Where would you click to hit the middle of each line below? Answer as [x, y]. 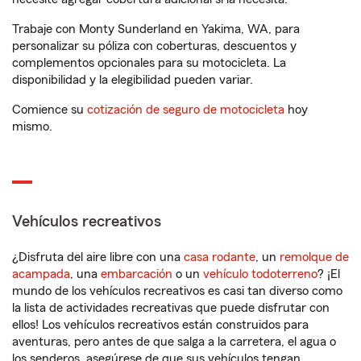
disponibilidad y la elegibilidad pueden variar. [133, 80]
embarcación [137, 274]
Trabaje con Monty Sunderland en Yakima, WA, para [156, 29]
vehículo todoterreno [260, 274]
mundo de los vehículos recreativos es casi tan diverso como [177, 291]
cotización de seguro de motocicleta [186, 110]
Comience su [50, 110]
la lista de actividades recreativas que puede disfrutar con [171, 308]
